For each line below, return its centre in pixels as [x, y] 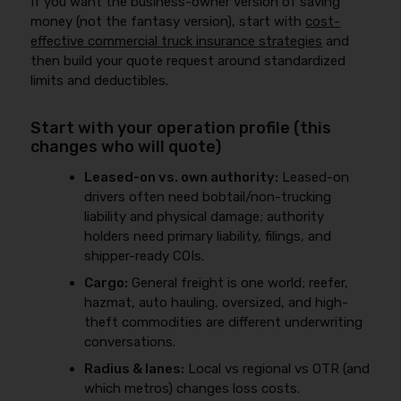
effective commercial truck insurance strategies [177, 41]
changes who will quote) [126, 147]
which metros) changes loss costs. [192, 388]
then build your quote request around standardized [188, 61]
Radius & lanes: [135, 369]
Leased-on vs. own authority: [182, 177]
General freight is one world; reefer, [239, 283]
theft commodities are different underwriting [224, 322]
